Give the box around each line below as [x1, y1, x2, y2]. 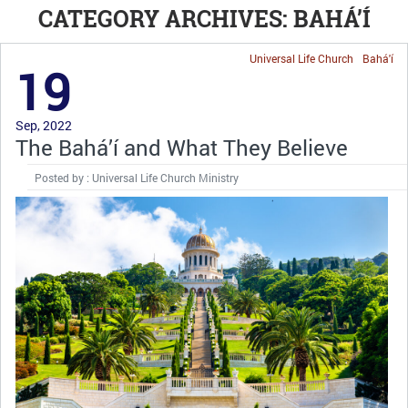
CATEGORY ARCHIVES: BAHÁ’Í [37, 4, 371, 34]
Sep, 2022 [15, 117, 72, 134]
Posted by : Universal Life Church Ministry [34, 170, 239, 185]
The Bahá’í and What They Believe [15, 133, 348, 162]
